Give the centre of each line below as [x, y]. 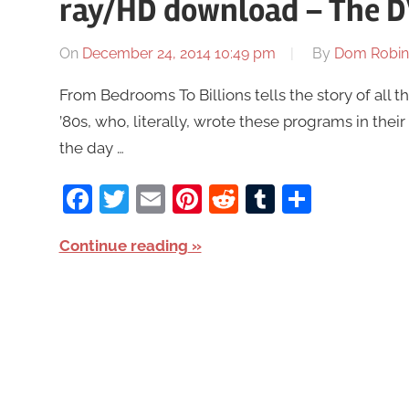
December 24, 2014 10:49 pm [178, 53]
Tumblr [322, 199]
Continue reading [123, 246]
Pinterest [261, 199]
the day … [91, 147]
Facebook [158, 199]
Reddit [282, 199]
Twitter [175, 199]
